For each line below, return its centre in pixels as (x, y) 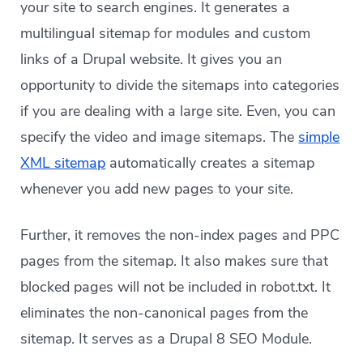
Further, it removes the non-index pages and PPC (180, 235)
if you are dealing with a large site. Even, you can (178, 111)
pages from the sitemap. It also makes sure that (175, 261)
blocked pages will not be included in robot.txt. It (176, 287)
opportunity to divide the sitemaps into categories (180, 85)
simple (319, 137)
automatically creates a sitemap (210, 163)
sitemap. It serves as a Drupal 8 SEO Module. (167, 339)
